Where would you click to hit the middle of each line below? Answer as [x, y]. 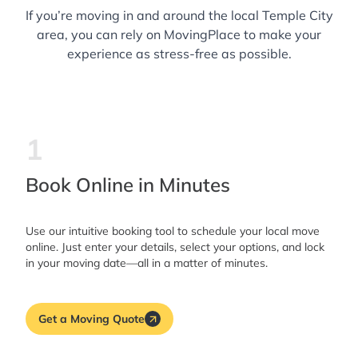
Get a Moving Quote [91, 318]
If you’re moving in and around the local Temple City [179, 16]
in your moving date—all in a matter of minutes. [147, 263]
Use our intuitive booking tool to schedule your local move [173, 231]
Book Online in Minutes [128, 185]
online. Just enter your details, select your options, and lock [175, 247]
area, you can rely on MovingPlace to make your [179, 35]
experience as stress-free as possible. [179, 54]
